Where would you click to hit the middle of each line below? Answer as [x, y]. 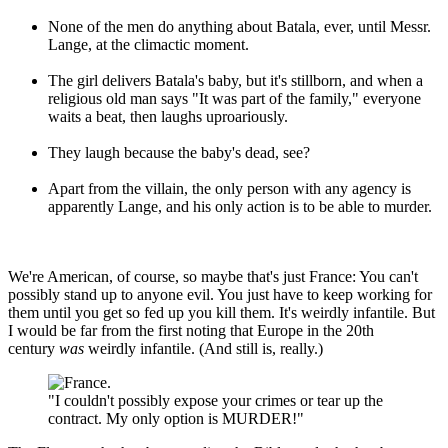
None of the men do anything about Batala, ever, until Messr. [239, 26]
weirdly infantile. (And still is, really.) [203, 348]
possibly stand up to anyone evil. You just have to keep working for [220, 294]
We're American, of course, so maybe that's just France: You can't [213, 276]
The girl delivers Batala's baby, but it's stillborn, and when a [235, 80]
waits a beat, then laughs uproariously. [168, 116]
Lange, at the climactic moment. [148, 44]
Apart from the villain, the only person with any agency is [229, 188]
